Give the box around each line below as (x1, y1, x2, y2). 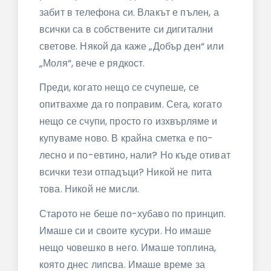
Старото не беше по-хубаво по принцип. (39, 207, 226, 221)
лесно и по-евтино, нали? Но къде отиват (39, 148, 230, 163)
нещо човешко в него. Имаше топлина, (39, 241, 217, 255)
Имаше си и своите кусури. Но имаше (39, 224, 212, 238)
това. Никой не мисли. (39, 182, 140, 197)
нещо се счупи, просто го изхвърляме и (39, 114, 218, 129)
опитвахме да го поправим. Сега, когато (39, 97, 222, 112)
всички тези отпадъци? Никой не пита (39, 165, 212, 180)
